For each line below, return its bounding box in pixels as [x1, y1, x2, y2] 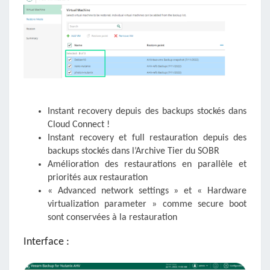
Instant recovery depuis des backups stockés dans [48, 106, 246, 116]
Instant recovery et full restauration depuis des [48, 133, 246, 143]
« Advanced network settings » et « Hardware [48, 186, 246, 196]
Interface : [24, 236, 69, 248]
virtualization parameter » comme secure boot [48, 199, 246, 209]
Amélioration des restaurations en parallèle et [48, 159, 246, 169]
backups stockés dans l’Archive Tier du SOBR [48, 146, 219, 156]
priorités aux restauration [48, 172, 148, 183]
